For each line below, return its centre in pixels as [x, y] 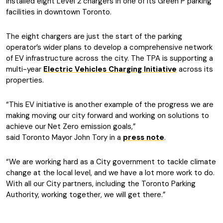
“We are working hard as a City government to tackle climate [111, 162]
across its [195, 69]
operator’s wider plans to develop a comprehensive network [109, 47]
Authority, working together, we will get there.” [86, 195]
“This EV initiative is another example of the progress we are [110, 105]
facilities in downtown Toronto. [59, 12]
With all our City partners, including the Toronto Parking [101, 184]
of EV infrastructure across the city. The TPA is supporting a [110, 58]
